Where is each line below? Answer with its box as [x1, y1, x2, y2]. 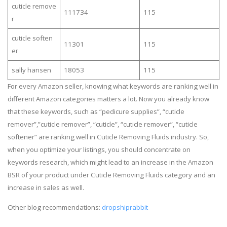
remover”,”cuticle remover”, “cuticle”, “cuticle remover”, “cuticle [8, 119, 198, 129]
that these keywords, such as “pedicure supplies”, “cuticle [8, 106, 184, 116]
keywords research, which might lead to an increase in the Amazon [8, 157, 213, 167]
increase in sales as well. [8, 182, 84, 192]
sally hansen [11, 65, 51, 74]
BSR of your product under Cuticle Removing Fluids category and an [8, 170, 215, 179]
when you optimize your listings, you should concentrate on [8, 144, 191, 154]
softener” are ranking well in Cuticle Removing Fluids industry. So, [8, 132, 209, 141]
